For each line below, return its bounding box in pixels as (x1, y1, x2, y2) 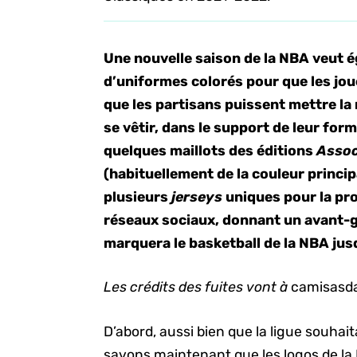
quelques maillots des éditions (104, 143, 317, 159)
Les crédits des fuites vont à (104, 279, 292, 296)
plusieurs (104, 189, 172, 205)
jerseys (171, 189, 226, 205)
